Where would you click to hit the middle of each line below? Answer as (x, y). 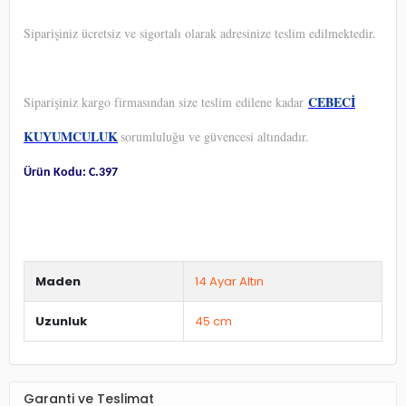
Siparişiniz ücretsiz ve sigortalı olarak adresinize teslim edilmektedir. (200, 33)
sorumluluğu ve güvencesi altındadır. (215, 136)
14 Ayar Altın (229, 281)
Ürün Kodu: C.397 (71, 172)
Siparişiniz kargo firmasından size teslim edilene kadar (166, 101)
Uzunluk (61, 321)
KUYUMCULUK (71, 136)
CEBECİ (332, 101)
